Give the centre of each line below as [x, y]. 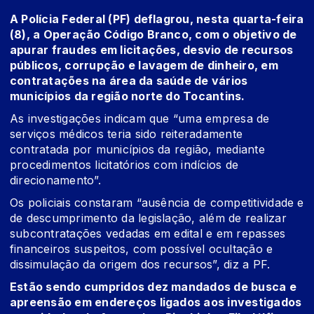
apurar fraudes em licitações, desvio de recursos [152, 50]
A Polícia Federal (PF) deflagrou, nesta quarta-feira [157, 19]
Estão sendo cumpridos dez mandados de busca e [153, 287]
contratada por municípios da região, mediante [137, 150]
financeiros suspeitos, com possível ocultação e [142, 249]
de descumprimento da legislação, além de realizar [148, 218]
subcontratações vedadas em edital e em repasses [148, 234]
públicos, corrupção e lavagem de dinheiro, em [144, 66]
